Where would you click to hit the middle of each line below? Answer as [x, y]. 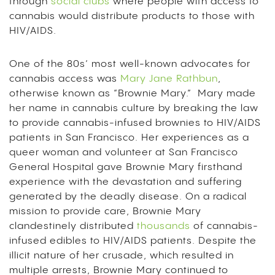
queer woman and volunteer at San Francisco [124, 153]
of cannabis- [224, 227]
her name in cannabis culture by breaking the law [134, 109]
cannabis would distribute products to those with [132, 17]
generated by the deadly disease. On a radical [128, 197]
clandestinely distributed [73, 227]
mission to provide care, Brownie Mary [105, 212]
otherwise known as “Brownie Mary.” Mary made [133, 94]
